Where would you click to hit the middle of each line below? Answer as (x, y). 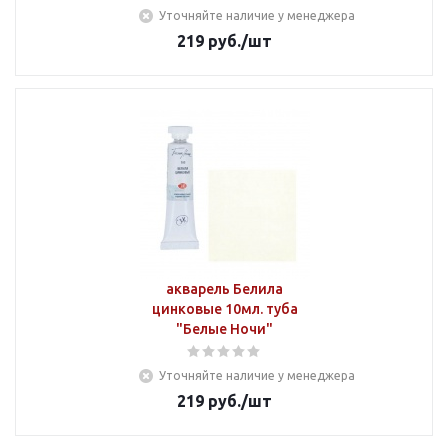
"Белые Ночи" (224, 329)
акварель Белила (224, 289)
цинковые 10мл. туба (224, 309)
